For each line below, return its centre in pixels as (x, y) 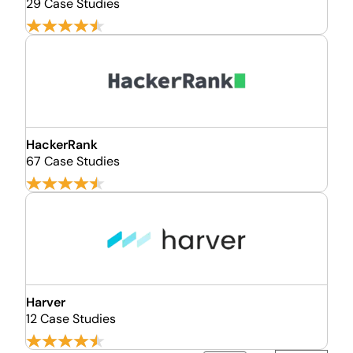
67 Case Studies (73, 161)
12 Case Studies (71, 319)
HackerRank (62, 145)
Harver (46, 302)
